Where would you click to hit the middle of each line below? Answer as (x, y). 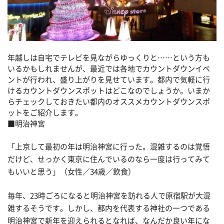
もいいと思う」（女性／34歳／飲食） (71, 172)
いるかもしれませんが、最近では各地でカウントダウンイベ (109, 68)
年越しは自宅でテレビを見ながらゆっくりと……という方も (109, 57)
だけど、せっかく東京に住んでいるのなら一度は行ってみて (109, 159)
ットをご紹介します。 (45, 112)
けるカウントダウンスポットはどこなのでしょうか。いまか (109, 90)
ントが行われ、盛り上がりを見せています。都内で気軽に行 (109, 79)
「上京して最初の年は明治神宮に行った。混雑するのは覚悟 (109, 147)
